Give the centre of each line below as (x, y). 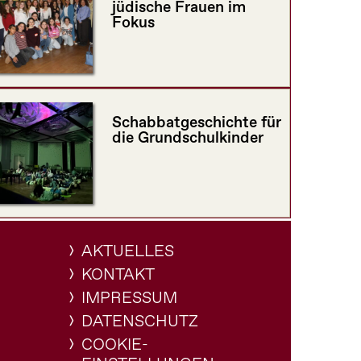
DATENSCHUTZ (140, 322)
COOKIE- (115, 345)
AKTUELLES (128, 252)
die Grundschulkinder (187, 139)
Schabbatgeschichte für (196, 123)
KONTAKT (118, 275)
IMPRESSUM (130, 299)
